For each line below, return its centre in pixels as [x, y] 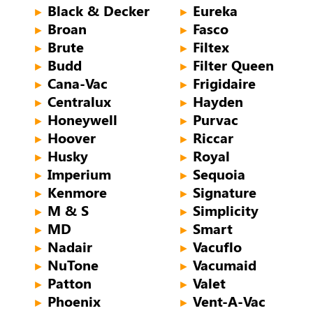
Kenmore [77, 191]
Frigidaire [224, 82]
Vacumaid [225, 264]
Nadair [70, 246]
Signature [225, 191]
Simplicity [226, 210]
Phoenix [74, 300]
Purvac [216, 119]
